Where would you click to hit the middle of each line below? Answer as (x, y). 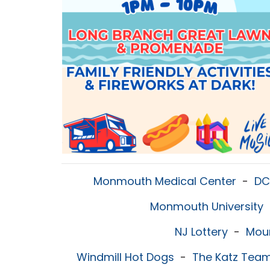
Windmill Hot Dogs (125, 257)
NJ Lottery (201, 232)
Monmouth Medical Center (165, 181)
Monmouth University (207, 206)
